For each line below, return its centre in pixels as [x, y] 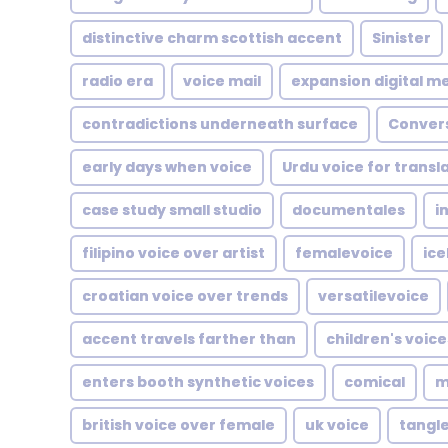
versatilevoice [373, 296]
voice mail [222, 81]
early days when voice [167, 167]
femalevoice [344, 253]
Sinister [401, 38]
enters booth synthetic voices [198, 382]
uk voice [337, 425]
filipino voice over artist [173, 253]
